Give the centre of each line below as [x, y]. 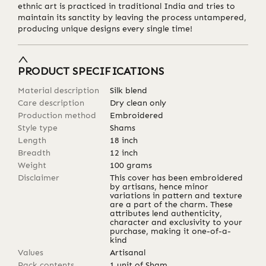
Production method [57, 115]
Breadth [34, 153]
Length [32, 140]
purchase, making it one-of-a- [171, 231]
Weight [32, 165]
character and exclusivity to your [176, 222]
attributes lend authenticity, [166, 213]
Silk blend [129, 90]
